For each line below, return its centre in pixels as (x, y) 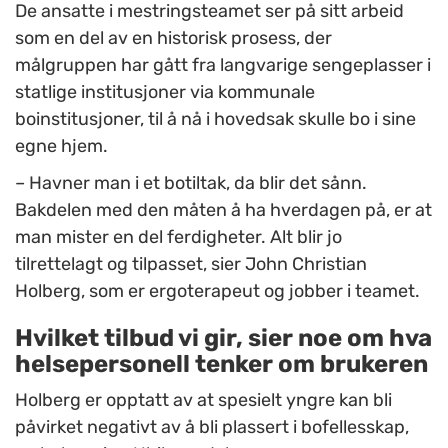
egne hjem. (61, 146)
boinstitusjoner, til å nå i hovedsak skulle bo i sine (215, 119)
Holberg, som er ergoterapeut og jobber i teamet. (217, 291)
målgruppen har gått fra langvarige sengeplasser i (223, 65)
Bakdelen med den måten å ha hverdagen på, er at (223, 210)
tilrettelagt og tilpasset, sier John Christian (191, 264)
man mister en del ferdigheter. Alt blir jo (178, 237)
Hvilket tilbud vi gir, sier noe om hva (223, 338)
